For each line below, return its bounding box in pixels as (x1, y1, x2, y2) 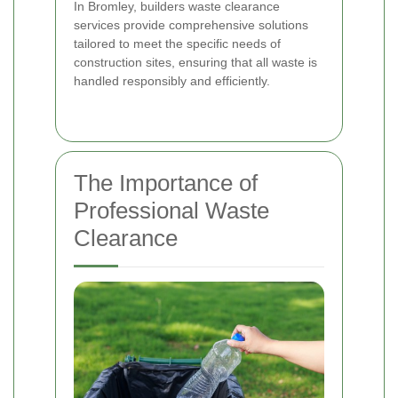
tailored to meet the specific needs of (74, 36, 281, 52)
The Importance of (74, 170, 258, 197)
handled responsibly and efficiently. (74, 74, 270, 89)
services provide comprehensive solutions (74, 18, 308, 33)
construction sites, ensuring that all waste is (74, 55, 317, 70)
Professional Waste (74, 197, 269, 225)
